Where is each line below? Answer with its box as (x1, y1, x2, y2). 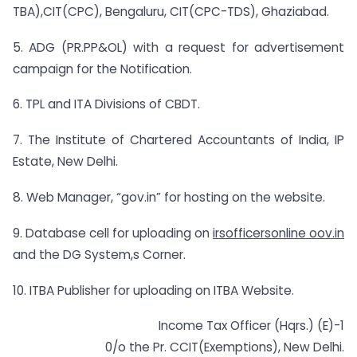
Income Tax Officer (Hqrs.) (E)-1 (159, 317, 344, 335)
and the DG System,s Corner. (13, 245, 186, 263)
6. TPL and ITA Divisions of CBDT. (13, 96, 200, 113)
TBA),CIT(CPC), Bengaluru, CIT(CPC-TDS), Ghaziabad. (13, 2, 329, 20)
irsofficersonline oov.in (213, 224, 344, 241)
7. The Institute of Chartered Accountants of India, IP (13, 131, 344, 149)
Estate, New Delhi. (13, 153, 118, 171)
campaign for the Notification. (13, 60, 192, 77)
